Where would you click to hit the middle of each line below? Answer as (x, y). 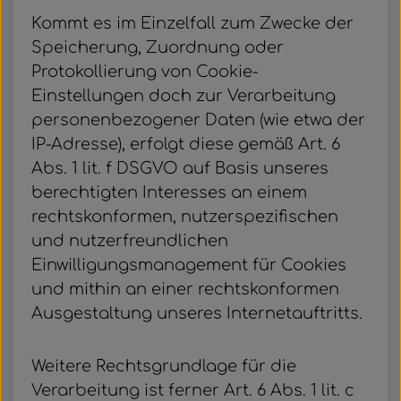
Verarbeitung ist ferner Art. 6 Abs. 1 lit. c (193, 390)
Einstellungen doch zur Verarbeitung (183, 96)
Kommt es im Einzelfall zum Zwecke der (192, 23)
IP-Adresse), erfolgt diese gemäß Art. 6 (186, 144)
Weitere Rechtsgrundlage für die (164, 366)
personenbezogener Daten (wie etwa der (198, 120)
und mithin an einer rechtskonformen (185, 289)
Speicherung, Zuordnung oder (158, 47)
